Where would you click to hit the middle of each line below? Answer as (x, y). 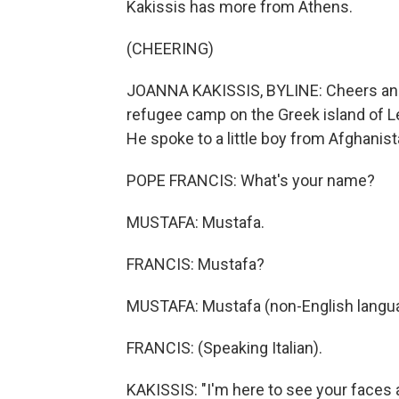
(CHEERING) (170, 49)
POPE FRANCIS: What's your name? (251, 180)
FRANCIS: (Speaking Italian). (224, 348)
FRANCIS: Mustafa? (195, 264)
